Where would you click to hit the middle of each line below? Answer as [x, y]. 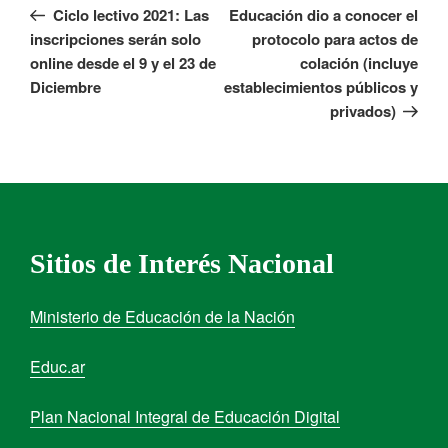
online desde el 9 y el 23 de [123, 62]
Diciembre [65, 86]
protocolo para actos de [335, 38]
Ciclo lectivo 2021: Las [130, 14]
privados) [362, 110]
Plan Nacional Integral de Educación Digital [185, 416]
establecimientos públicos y [321, 86]
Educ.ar [57, 366]
